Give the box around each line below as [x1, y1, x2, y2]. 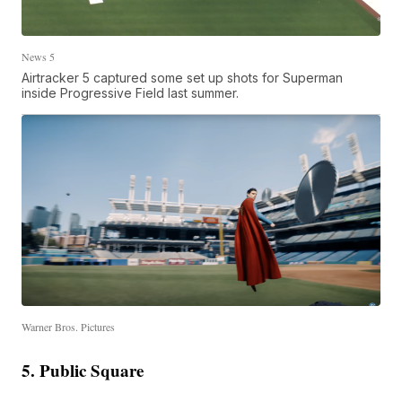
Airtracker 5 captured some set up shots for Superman [22, 69, 344, 85]
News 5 [22, 48, 56, 64]
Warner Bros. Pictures [22, 319, 116, 335]
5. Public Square [22, 358, 144, 383]
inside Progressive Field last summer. [22, 84, 240, 100]
